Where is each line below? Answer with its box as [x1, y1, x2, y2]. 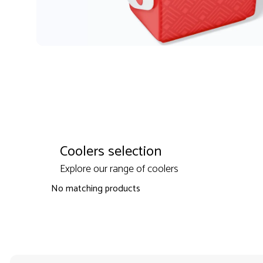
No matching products [50, 181, 140, 197]
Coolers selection [59, 140, 161, 164]
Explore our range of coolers [59, 160, 178, 178]
